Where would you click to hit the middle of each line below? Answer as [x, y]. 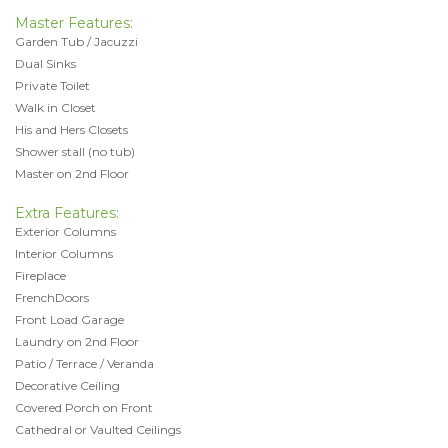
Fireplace [40, 275]
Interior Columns [64, 253]
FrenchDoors [52, 297]
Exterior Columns [65, 231]
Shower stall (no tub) [75, 151]
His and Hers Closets [71, 129]
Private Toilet [52, 85]
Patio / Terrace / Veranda [84, 363]
